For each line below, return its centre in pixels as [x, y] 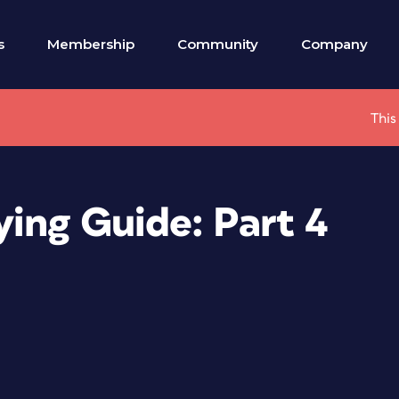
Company [334, 44]
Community [218, 44]
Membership [91, 44]
